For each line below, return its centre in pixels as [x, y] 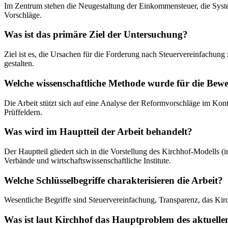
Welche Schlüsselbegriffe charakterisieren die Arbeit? [113, 180]
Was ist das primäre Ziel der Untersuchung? [96, 35]
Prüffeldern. [23, 112]
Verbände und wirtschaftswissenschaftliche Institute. [88, 160]
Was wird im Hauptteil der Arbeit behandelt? [98, 132]
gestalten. [19, 64]
